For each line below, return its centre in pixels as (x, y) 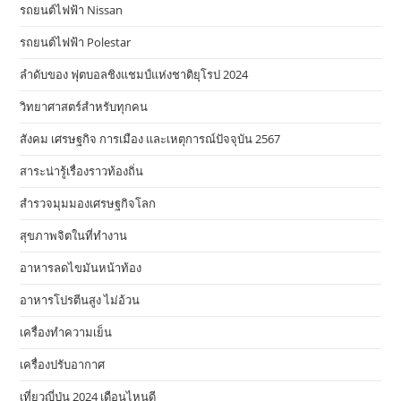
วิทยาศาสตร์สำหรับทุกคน (84, 107)
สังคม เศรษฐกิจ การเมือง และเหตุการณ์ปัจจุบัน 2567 (150, 139)
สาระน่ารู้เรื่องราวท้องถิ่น (82, 171)
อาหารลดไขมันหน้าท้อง (81, 268)
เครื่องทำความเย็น (66, 333)
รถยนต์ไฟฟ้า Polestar (76, 43)
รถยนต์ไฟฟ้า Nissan (72, 10)
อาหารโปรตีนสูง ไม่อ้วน (80, 300)
